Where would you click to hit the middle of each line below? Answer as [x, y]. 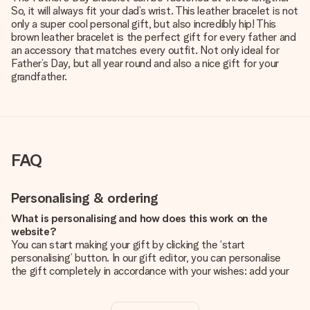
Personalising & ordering [85, 198]
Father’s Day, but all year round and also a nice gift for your [145, 63]
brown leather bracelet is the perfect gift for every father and [154, 37]
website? [34, 231]
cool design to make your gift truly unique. [108, 297]
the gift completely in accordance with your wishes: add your [150, 271]
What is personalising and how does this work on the [139, 218]
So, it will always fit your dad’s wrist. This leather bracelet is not [155, 11]
